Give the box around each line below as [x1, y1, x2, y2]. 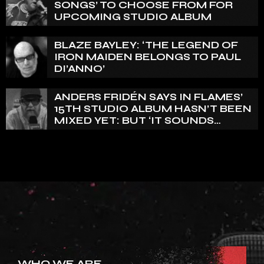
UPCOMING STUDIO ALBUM [54, 10, 212, 23]
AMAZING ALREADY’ [54, 126, 166, 138]
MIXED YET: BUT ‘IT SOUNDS [54, 114, 214, 127]
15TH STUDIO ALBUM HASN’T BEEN [54, 102, 252, 115]
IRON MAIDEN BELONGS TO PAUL [54, 50, 241, 63]
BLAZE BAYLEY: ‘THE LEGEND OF [54, 38, 238, 51]
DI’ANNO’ [54, 62, 105, 75]
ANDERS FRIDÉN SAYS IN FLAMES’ [54, 90, 243, 103]
